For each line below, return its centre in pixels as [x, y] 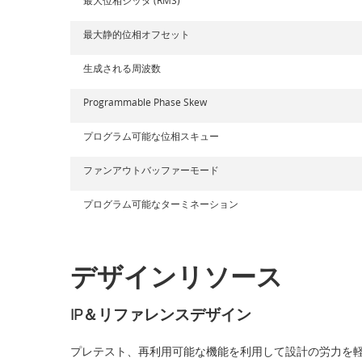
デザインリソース [177, 276]
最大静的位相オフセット [137, 34]
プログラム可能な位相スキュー [151, 135]
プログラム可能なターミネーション [161, 203]
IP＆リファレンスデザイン [161, 314]
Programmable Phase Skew [145, 101]
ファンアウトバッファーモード [151, 169]
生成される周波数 [122, 67]
